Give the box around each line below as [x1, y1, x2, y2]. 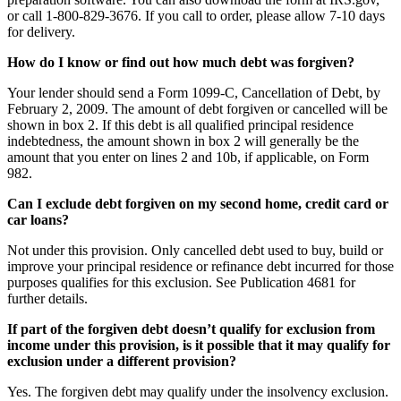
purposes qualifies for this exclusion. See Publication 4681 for [7, 274, 355, 290]
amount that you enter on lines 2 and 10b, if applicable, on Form [7, 149, 369, 165]
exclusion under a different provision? [7, 353, 236, 369]
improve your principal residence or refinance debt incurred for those [7, 258, 394, 274]
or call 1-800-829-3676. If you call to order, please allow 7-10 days [7, 7, 385, 23]
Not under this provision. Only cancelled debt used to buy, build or [7, 242, 383, 258]
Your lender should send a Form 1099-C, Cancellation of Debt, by [7, 84, 380, 100]
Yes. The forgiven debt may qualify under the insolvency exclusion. [7, 383, 388, 399]
